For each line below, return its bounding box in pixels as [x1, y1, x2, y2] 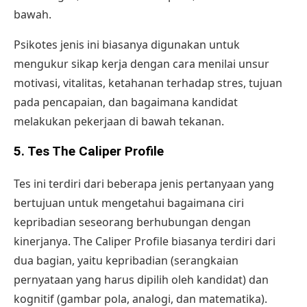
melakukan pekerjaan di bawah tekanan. [14, 114, 224, 130]
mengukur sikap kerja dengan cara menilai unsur [14, 56, 269, 72]
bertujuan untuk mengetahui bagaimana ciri [14, 195, 244, 210]
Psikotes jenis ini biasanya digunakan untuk [14, 37, 240, 53]
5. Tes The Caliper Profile [14, 144, 164, 160]
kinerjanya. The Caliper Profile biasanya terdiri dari [14, 233, 275, 249]
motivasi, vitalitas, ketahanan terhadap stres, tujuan [14, 75, 282, 91]
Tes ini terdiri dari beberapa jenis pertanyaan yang [14, 175, 274, 191]
